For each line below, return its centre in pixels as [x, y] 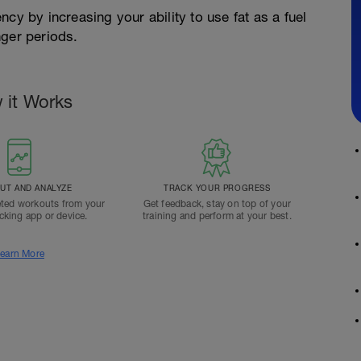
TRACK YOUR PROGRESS [217, 188]
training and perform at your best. [217, 216]
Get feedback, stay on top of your [217, 204]
